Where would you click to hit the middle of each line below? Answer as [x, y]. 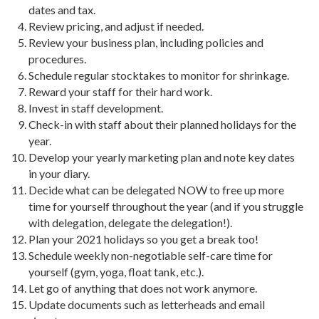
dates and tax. [62, 10]
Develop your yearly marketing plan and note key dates [162, 157]
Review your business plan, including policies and [146, 42]
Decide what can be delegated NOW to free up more [156, 190]
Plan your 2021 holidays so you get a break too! [143, 239]
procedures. [57, 59]
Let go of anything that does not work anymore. [143, 288]
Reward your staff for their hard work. [120, 91]
